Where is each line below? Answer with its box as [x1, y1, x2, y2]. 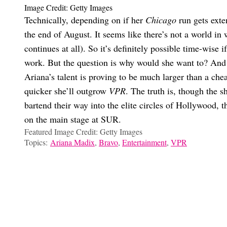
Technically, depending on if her [24, 14, 145, 26]
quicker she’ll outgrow [24, 85, 109, 97]
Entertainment [122, 137, 167, 147]
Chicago [145, 14, 176, 26]
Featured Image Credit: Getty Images [24, 126, 142, 137]
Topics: [24, 137, 50, 147]
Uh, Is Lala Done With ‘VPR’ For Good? [16, 185, 149, 194]
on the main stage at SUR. [24, 113, 121, 125]
